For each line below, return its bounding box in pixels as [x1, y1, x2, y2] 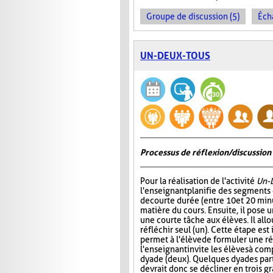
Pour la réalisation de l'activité [140, 176, 257, 186]
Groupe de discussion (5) [146, 12, 239, 22]
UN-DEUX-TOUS [140, 50, 210, 62]
